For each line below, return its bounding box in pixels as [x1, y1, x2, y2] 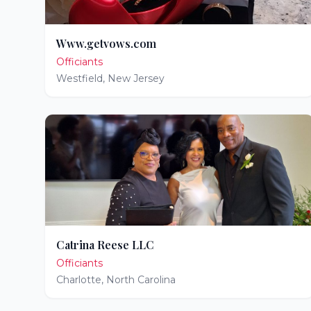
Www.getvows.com [56, 36, 156, 51]
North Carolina [106, 274, 176, 286]
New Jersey [108, 72, 165, 85]
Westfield [56, 72, 103, 85]
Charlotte [56, 274, 101, 286]
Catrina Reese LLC [56, 237, 154, 252]
